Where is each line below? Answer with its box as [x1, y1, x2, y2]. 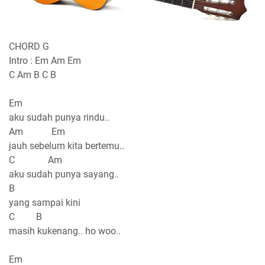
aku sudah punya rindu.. [9, 112, 109, 124]
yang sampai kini [9, 197, 80, 209]
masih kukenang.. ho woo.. [9, 225, 121, 237]
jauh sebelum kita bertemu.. [9, 140, 124, 152]
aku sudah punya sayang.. [9, 169, 119, 180]
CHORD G [9, 41, 49, 53]
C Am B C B [9, 69, 59, 81]
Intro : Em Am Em [9, 55, 81, 67]
